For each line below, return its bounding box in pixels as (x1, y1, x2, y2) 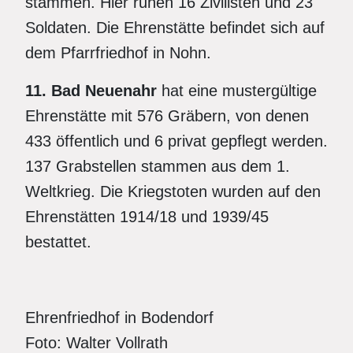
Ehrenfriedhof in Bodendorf (25, 309, 214, 326)
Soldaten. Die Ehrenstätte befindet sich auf (25, 19, 325, 36)
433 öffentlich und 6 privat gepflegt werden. (25, 132, 328, 150)
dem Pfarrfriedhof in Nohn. (25, 44, 211, 61)
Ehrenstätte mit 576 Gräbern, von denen (25, 107, 309, 124)
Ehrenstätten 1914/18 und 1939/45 (25, 208, 269, 225)
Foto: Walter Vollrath (25, 334, 168, 351)
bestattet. (25, 233, 91, 251)
